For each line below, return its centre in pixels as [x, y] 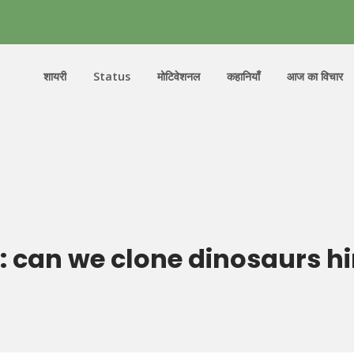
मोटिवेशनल [179, 76]
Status [112, 76]
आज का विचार [315, 76]
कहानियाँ [243, 76]
